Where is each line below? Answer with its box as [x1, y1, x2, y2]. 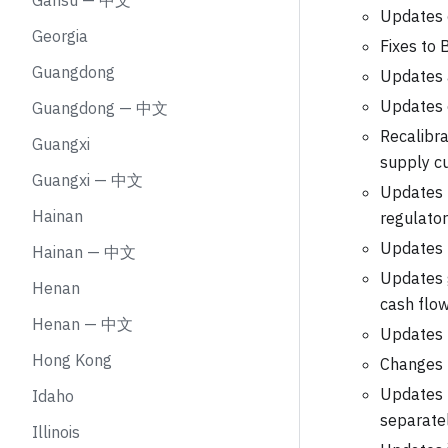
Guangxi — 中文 [32, 170, 143, 190]
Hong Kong [32, 350, 112, 370]
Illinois [32, 422, 80, 442]
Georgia [32, 26, 88, 46]
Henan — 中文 [32, 314, 133, 334]
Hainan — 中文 [32, 242, 136, 262]
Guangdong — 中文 [32, 98, 168, 118]
